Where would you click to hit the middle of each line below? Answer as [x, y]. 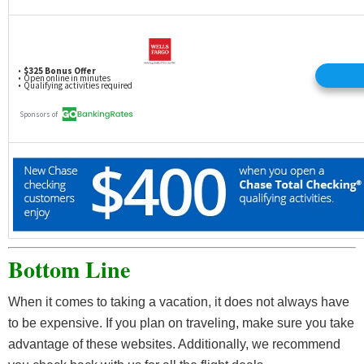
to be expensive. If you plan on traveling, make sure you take [181, 323]
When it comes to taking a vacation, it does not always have [179, 302]
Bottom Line [69, 270]
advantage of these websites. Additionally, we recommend [174, 344]
